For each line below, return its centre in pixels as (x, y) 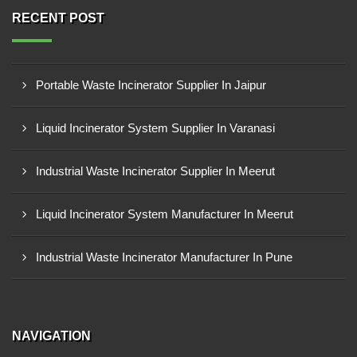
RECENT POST (58, 18)
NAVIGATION (51, 336)
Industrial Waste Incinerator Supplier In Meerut (155, 171)
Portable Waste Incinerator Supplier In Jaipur (151, 85)
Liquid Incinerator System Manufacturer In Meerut (165, 214)
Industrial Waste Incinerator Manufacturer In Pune (164, 257)
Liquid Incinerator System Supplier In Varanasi (155, 128)
